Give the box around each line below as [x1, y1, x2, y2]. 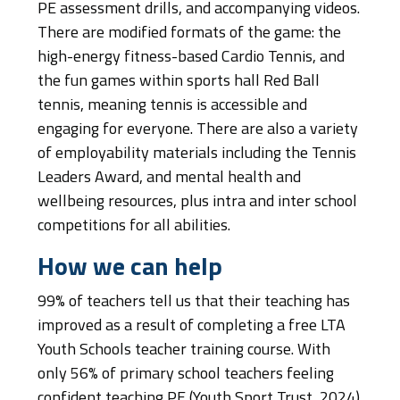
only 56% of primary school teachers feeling [37, 366, 334, 383]
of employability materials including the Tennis [37, 146, 356, 162]
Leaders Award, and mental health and [37, 170, 301, 187]
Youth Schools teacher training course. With [37, 342, 330, 359]
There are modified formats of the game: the [37, 25, 341, 42]
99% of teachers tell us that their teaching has [37, 294, 350, 311]
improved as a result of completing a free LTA [37, 318, 346, 335]
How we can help [37, 256, 222, 281]
